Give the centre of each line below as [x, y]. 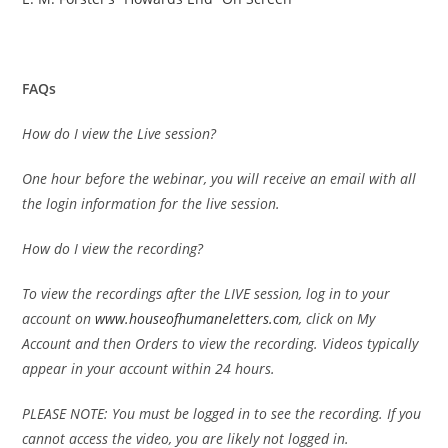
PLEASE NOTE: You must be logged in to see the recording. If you [222, 414]
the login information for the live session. [151, 204]
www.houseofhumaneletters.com [197, 319]
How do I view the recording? [113, 249]
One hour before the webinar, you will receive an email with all [219, 179]
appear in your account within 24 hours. [149, 369]
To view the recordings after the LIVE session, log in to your [206, 294]
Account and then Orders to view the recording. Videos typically [220, 344]
